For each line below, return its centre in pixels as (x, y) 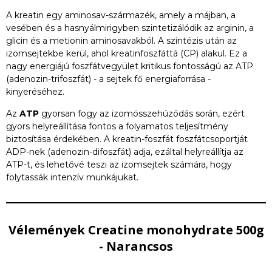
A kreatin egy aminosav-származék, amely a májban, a (121, 15)
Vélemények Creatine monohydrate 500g (136, 230)
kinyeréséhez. (35, 92)
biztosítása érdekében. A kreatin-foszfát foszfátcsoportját (127, 139)
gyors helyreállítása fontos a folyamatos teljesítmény (117, 126)
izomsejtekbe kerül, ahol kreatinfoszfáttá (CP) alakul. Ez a (127, 53)
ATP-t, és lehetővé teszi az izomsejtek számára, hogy (119, 165)
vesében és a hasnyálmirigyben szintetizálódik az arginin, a (130, 28)
